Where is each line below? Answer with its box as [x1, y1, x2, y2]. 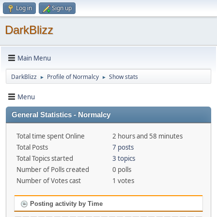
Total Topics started [16, 154, 73, 163]
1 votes [112, 176, 134, 185]
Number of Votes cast [16, 176, 81, 185]
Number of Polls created [16, 165, 89, 174]
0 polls [112, 165, 131, 174]
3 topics [112, 154, 135, 163]
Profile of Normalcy [47, 73, 99, 81]
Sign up [52, 4, 72, 12]
